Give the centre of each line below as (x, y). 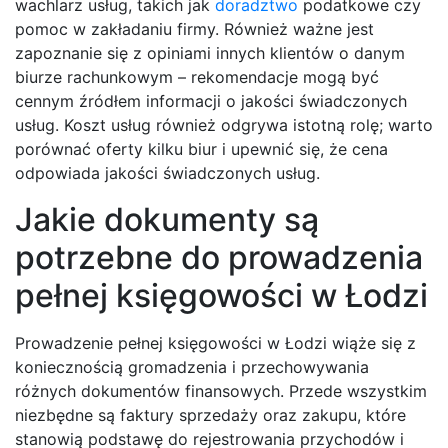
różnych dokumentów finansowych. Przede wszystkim (221, 391)
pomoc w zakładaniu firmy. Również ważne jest (194, 29)
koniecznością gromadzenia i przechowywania (192, 367)
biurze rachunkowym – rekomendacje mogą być (197, 77)
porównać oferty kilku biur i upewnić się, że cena (201, 149)
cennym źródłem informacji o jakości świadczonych (211, 101)
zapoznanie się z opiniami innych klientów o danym (210, 53)
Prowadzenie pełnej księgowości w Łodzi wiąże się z (215, 343)
